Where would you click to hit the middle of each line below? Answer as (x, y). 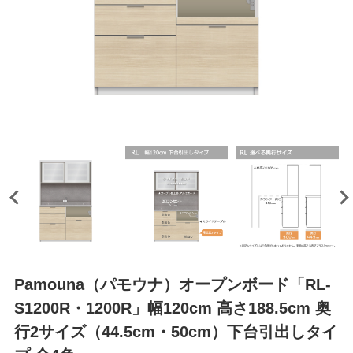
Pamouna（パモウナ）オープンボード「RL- (172, 285)
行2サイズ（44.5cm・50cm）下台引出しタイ (175, 332)
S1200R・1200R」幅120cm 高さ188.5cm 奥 (172, 308)
